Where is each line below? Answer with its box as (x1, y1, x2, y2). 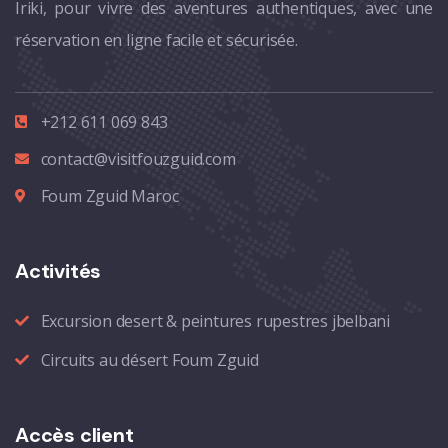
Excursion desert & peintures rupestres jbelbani (40, 309, 391, 332)
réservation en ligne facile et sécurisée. (15, 28, 298, 51)
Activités (15, 257, 102, 284)
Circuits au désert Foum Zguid (40, 348, 259, 371)
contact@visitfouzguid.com (40, 147, 236, 170)
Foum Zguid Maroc (40, 184, 179, 207)
